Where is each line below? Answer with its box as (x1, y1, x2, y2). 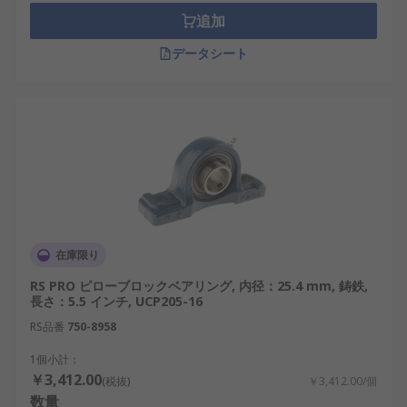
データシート (172, 45, 248, 62)
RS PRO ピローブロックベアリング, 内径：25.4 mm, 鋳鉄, (30, 277, 368, 294)
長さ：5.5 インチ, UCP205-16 (30, 293, 203, 310)
